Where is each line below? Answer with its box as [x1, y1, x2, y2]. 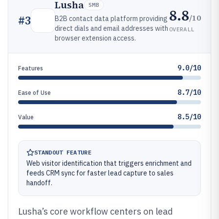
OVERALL [169, 25, 195, 33]
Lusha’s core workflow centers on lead [18, 206, 173, 217]
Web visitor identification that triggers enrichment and [26, 159, 192, 168]
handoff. [26, 178, 52, 187]
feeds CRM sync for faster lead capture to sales [26, 169, 174, 177]
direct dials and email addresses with [55, 24, 168, 33]
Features [18, 65, 43, 72]
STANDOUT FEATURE [34, 149, 91, 156]
